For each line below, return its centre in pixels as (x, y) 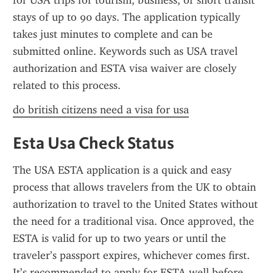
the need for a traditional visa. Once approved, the (133, 221)
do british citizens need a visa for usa (101, 110)
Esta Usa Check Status (94, 143)
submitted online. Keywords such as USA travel (125, 51)
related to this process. (67, 85)
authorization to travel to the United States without (135, 204)
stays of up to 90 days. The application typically (126, 17)
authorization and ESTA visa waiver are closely (125, 68)
